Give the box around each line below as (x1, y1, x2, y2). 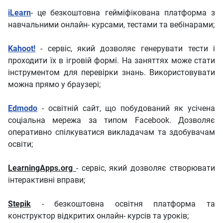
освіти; (8, 139, 33, 149)
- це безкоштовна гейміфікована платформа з (31, 8, 215, 18)
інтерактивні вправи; (8, 175, 85, 185)
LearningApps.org (8, 163, 73, 173)
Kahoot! (8, 44, 35, 54)
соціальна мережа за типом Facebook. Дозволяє (8, 115, 215, 125)
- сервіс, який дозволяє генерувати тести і (35, 44, 215, 54)
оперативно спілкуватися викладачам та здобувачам (8, 127, 215, 137)
